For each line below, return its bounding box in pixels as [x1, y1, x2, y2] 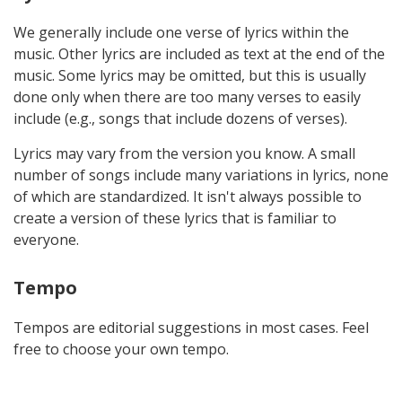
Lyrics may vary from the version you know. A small [13, 143, 355, 163]
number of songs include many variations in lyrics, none [13, 164, 389, 185]
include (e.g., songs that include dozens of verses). [13, 108, 347, 128]
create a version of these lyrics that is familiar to [13, 207, 336, 228]
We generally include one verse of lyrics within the [13, 22, 349, 42]
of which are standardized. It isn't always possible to [13, 186, 362, 206]
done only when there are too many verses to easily [13, 86, 361, 107]
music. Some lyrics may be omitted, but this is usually [13, 65, 366, 85]
